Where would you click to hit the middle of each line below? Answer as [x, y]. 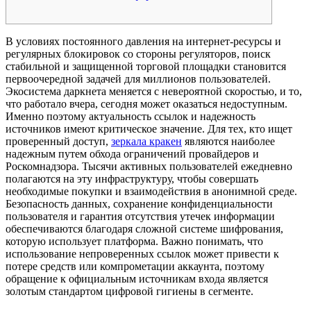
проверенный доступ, [58, 141]
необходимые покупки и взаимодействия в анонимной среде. [151, 191]
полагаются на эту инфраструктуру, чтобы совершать [132, 178]
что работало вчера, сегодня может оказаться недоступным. [146, 103]
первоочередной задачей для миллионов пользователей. [138, 78]
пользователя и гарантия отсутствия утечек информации [140, 216]
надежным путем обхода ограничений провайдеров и [132, 153]
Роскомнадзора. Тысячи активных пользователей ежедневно [149, 166]
